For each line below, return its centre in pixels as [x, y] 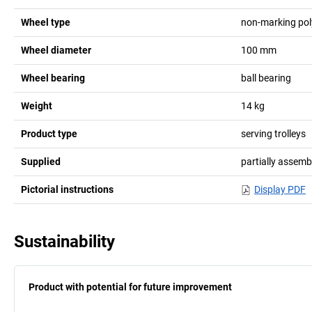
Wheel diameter [56, 50]
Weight [37, 106]
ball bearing [266, 78]
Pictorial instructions [67, 189]
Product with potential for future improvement [130, 287]
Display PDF [280, 189]
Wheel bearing [53, 78]
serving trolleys [273, 133]
